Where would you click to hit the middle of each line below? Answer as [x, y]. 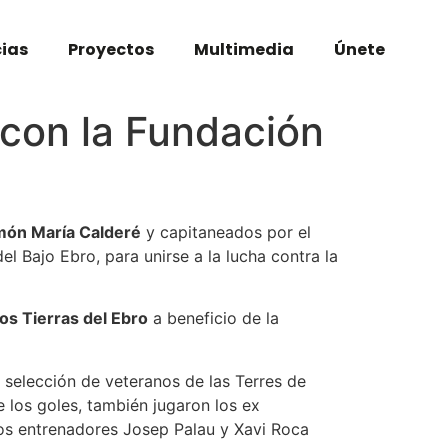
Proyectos [110, 49]
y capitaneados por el [226, 232]
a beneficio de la [213, 318]
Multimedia [243, 49]
